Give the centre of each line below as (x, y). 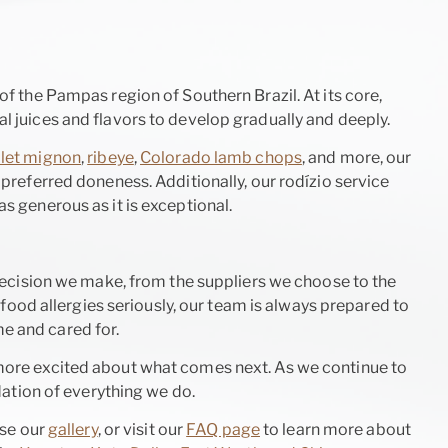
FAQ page (223, 430)
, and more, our (356, 158)
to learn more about (335, 430)
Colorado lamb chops (221, 158)
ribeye (110, 158)
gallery (72, 430)
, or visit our (142, 430)
